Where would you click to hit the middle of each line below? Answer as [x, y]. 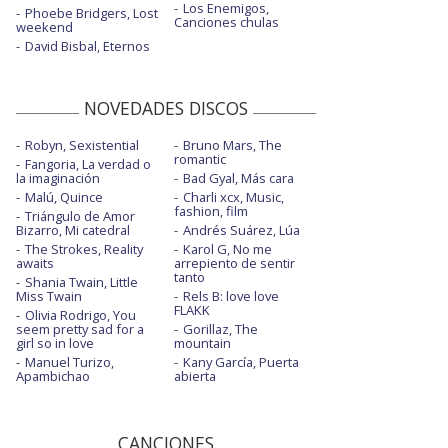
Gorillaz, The [220, 329]
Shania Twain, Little [81, 282]
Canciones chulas [226, 22]
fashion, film [210, 211]
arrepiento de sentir [234, 263]
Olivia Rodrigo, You [80, 315]
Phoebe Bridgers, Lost [91, 13]
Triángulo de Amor [80, 216]
